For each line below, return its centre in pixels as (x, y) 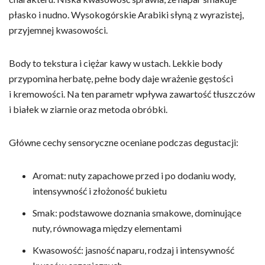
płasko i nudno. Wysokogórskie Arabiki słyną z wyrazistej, (126, 14)
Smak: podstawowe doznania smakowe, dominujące (137, 212)
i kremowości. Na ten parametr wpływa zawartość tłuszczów (132, 93)
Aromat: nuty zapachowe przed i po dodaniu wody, (134, 175)
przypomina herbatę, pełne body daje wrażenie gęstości (121, 78)
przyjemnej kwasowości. (58, 30)
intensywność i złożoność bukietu (100, 190)
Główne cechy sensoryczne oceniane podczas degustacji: (124, 142)
